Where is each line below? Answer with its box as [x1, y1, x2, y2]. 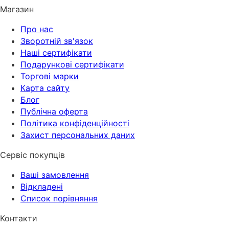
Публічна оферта [20, 106, 88, 117]
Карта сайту [20, 83, 70, 94]
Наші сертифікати [20, 48, 92, 58]
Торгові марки [20, 71, 79, 82]
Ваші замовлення [20, 170, 89, 180]
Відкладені [20, 181, 63, 192]
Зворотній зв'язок [20, 36, 93, 47]
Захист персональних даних [20, 130, 135, 141]
